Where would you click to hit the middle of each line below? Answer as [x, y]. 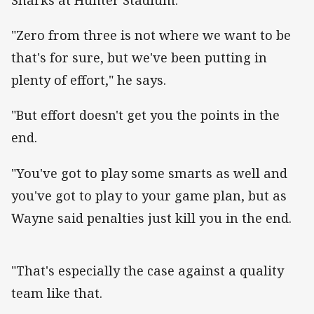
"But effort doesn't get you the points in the [145, 115]
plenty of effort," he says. [90, 80]
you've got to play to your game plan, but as [149, 195]
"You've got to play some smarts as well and [149, 173]
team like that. [59, 293]
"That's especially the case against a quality [148, 270]
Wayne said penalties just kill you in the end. [151, 218]
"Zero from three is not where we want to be [151, 35]
